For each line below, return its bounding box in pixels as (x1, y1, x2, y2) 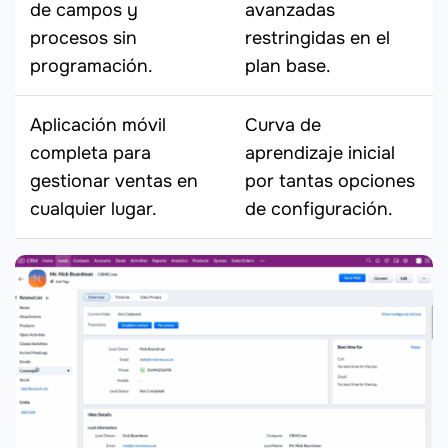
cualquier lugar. (30, 197, 157, 220)
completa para (30, 141, 151, 164)
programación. (30, 54, 153, 77)
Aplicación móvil (30, 113, 166, 136)
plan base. (245, 54, 331, 77)
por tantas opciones (245, 169, 415, 192)
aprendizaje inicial (245, 141, 395, 164)
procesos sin (30, 26, 137, 49)
